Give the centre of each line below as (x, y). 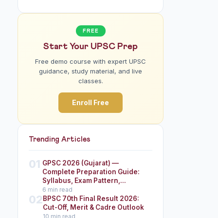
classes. (91, 81)
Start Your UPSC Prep (91, 47)
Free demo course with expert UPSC (91, 61)
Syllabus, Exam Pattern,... (84, 181)
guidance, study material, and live (91, 71)
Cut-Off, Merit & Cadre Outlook (93, 207)
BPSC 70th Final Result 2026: (91, 199)
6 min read (57, 190)
